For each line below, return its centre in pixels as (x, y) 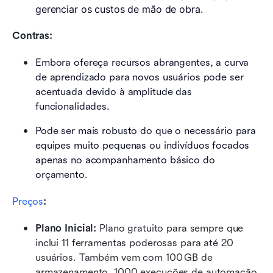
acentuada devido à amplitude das (114, 92)
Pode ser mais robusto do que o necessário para (146, 131)
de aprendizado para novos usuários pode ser (140, 77)
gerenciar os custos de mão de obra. (119, 9)
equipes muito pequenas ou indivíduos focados (143, 146)
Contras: (32, 36)
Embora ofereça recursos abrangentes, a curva (142, 63)
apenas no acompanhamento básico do (125, 160)
